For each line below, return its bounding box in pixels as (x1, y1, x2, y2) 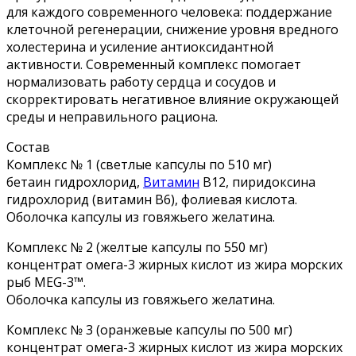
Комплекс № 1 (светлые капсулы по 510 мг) (6, 155, 272, 173)
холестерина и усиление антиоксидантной (6, 37, 273, 56)
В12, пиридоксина (199, 172, 315, 191)
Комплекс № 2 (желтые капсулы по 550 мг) (6, 238, 268, 256)
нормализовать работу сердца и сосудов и (6, 72, 276, 91)
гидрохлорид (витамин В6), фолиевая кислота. (6, 190, 297, 208)
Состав (6, 137, 50, 156)
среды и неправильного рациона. (6, 107, 218, 126)
